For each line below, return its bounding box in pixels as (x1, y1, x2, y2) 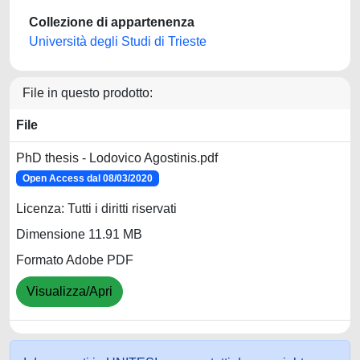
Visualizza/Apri (27, 284, 112, 299)
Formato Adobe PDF (16, 253, 133, 268)
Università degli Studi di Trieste (29, 35, 207, 48)
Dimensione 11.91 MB (16, 227, 142, 242)
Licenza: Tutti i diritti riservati (16, 202, 177, 216)
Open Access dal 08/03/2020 (22, 173, 153, 184)
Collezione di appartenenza (29, 15, 194, 29)
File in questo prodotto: (22, 86, 153, 100)
